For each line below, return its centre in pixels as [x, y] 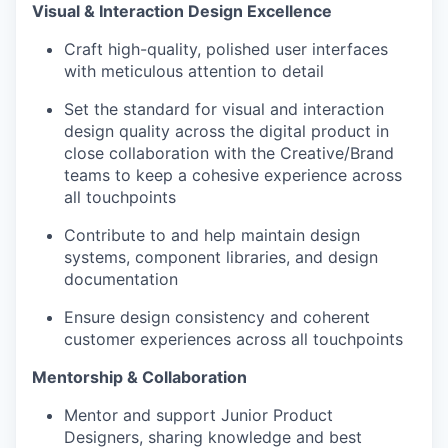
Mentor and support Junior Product [198, 415]
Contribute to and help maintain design [212, 235]
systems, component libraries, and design [221, 257]
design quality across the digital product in [226, 131]
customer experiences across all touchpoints [233, 339]
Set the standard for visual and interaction [224, 109]
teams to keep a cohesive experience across [233, 175]
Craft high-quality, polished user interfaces [226, 49]
